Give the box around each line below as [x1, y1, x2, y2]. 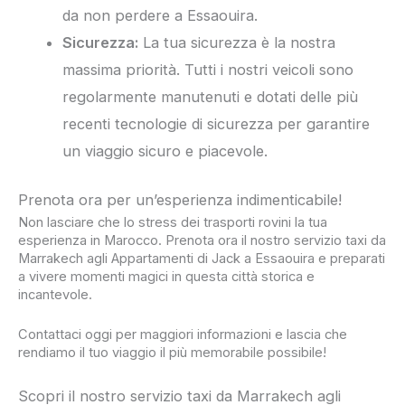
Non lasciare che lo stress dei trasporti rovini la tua [18, 214, 327, 231]
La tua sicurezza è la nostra [138, 33, 336, 52]
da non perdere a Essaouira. [62, 5, 259, 24]
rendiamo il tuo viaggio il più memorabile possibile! [18, 344, 326, 361]
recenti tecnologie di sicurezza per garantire [62, 114, 371, 133]
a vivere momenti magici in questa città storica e [18, 268, 315, 286]
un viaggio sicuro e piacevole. [62, 141, 268, 160]
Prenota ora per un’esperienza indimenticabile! [18, 191, 342, 210]
